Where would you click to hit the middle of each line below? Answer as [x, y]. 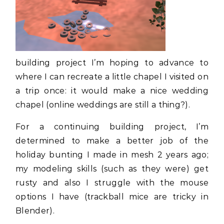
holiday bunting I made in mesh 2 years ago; [112, 155]
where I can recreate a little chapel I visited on [112, 77]
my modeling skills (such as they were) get [112, 169]
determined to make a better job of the [112, 141]
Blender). [35, 211]
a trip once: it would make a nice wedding [112, 91]
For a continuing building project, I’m [112, 127]
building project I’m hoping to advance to [112, 63]
